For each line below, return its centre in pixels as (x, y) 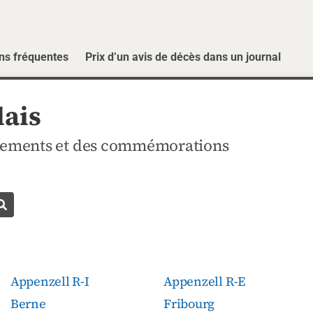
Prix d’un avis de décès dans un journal (183, 57)
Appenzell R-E (205, 281)
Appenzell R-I (50, 281)
